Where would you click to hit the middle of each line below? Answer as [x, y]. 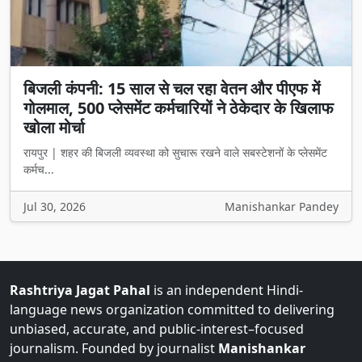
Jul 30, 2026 [55, 207]
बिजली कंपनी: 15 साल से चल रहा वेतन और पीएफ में [172, 89]
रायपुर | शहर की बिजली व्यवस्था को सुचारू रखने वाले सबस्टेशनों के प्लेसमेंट [175, 153]
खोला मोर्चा [54, 128]
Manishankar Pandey [282, 207]
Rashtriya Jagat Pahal [80, 290]
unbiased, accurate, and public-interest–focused [157, 329]
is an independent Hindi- [227, 290]
